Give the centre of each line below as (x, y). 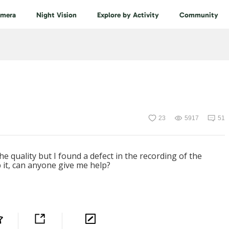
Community (199, 15)
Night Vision (56, 15)
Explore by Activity (128, 15)
